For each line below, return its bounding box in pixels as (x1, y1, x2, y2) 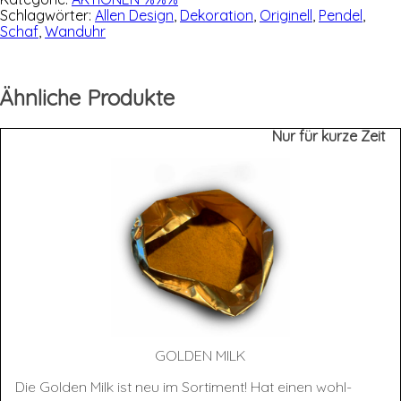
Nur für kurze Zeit (272, 127, 386, 146)
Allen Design (95, 6, 174, 25)
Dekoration (180, 6, 253, 25)
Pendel (319, 6, 363, 25)
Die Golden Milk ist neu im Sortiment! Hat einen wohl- (15, 378, 352, 397)
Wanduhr (45, 22, 106, 41)
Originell (260, 6, 312, 25)
